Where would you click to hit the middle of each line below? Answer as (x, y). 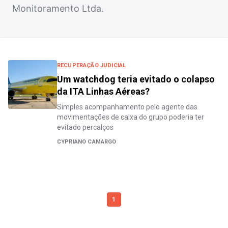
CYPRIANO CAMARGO (87, 142)
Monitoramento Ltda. (58, 8)
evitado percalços (85, 127)
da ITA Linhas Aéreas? (103, 91)
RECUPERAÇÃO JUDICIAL (92, 65)
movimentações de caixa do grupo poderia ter (131, 117)
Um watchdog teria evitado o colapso (136, 79)
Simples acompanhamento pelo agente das (127, 107)
